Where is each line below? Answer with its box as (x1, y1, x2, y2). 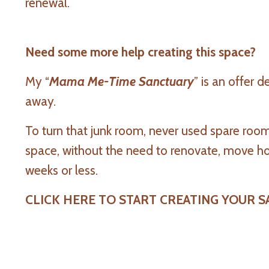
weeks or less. (25, 162, 98, 178)
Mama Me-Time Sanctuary (49, 73, 194, 89)
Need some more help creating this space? (25, 44, 259, 59)
